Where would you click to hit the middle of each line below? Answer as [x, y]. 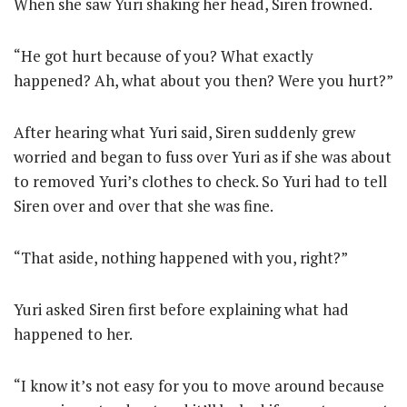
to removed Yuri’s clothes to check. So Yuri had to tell [200, 181]
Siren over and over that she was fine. [144, 206]
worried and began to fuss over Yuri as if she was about [203, 157]
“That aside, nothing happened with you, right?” [181, 258]
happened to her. [73, 334]
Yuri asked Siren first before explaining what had [181, 309]
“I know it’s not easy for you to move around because [199, 386]
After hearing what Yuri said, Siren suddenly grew [184, 132]
